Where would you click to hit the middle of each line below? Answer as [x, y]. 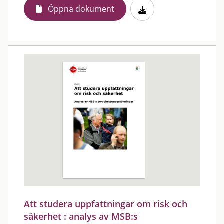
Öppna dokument [81, 9]
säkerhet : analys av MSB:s [81, 216]
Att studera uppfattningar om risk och [106, 204]
